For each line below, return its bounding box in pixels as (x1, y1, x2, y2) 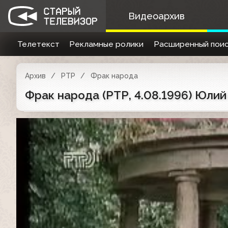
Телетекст (17, 39, 60, 49)
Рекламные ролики (69, 39, 144, 49)
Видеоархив (128, 11, 185, 21)
